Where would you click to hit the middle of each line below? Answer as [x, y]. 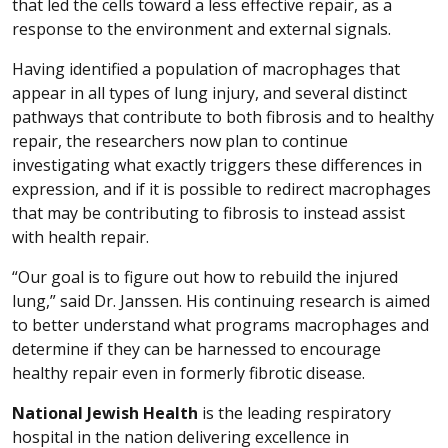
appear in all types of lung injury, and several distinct [209, 92]
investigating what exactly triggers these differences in [217, 164]
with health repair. [80, 236]
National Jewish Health [105, 412]
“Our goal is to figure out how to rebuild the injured [205, 276]
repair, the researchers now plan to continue [180, 140]
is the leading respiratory [294, 412]
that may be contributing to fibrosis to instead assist [208, 212]
